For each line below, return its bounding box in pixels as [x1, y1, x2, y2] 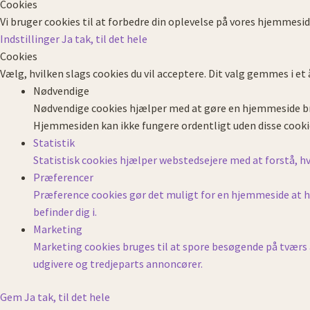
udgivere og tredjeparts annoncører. [33, 257, 203, 271]
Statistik [33, 136, 75, 150]
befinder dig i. [33, 205, 97, 219]
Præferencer [33, 170, 93, 185]
